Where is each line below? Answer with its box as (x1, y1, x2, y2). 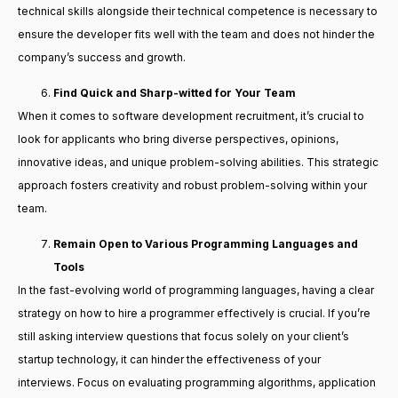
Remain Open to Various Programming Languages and (53, 237, 358, 251)
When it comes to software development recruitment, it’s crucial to (18, 108, 364, 123)
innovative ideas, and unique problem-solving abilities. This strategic (18, 155, 378, 169)
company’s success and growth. (18, 50, 188, 64)
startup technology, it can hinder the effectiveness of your (18, 353, 321, 367)
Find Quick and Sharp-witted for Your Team (53, 85, 298, 99)
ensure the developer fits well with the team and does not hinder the (18, 27, 375, 41)
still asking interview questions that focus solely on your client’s (18, 330, 349, 344)
